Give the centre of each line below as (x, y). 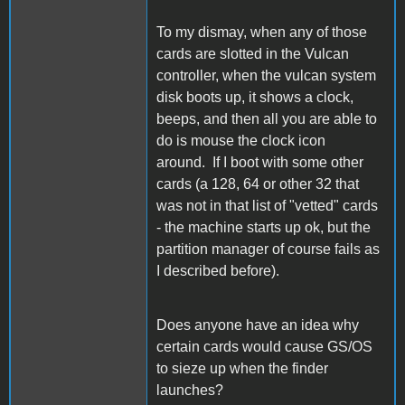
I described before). (218, 270)
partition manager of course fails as (268, 249)
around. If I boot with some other (260, 162)
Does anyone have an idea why (258, 325)
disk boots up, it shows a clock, (255, 97)
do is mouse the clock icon (241, 140)
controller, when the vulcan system (266, 75)
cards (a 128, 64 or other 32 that (258, 184)
